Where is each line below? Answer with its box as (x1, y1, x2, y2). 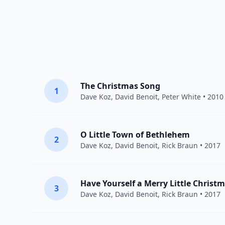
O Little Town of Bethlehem (80, 129, 190, 140)
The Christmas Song (80, 80, 160, 91)
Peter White (162, 92, 201, 101)
